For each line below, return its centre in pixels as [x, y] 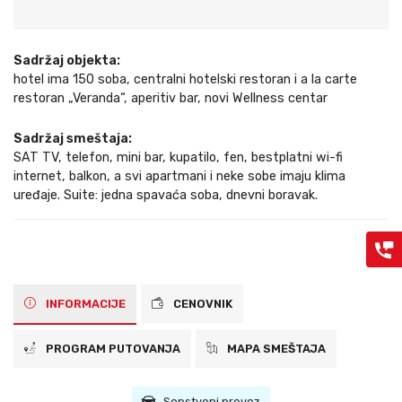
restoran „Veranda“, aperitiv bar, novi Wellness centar [170, 99]
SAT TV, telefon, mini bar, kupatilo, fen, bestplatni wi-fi [178, 158]
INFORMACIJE [84, 304]
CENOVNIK [201, 304]
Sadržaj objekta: [67, 61]
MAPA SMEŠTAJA [275, 349]
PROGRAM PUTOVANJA [112, 349]
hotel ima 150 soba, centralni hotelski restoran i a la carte [185, 80]
